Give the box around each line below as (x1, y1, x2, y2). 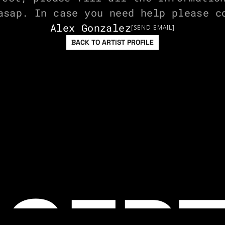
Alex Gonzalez (50, 21, 132, 34)
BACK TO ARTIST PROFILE (71, 38, 154, 47)
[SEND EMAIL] (131, 23, 175, 32)
